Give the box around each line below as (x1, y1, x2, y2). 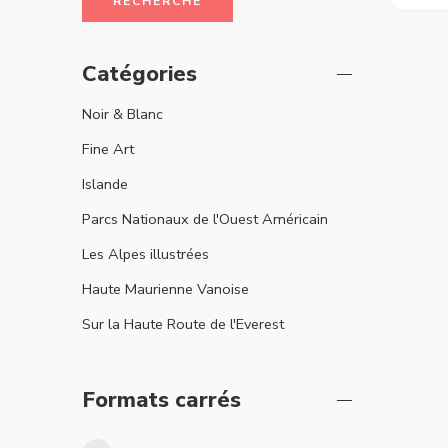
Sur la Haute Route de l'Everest (82, 313, 284, 334)
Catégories (82, 59, 197, 89)
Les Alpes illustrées (82, 243, 209, 264)
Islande (82, 173, 128, 194)
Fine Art (82, 138, 134, 159)
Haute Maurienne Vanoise (82, 278, 249, 299)
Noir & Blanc (82, 103, 163, 124)
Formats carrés (82, 384, 241, 415)
